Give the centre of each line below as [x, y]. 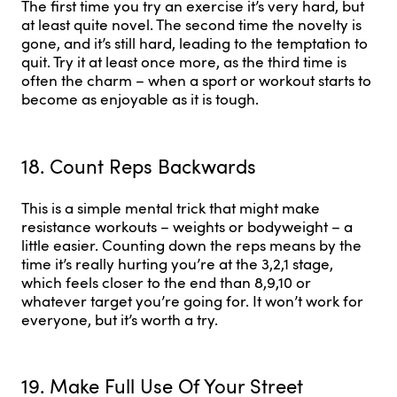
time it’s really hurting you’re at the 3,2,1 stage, [177, 263]
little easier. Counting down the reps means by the [191, 245]
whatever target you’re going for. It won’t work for [192, 300]
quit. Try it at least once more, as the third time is [184, 62]
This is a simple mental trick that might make [171, 207]
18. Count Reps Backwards [139, 165]
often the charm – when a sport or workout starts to [196, 81]
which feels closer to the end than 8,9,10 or [166, 282]
